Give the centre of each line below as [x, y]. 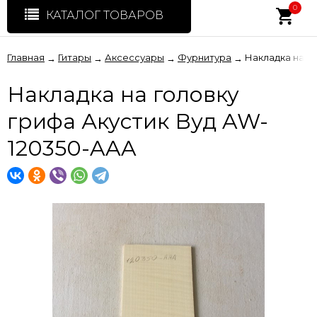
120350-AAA [72, 148]
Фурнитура [204, 57]
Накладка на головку [123, 94]
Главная [26, 57]
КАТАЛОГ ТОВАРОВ [105, 15]
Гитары [75, 57]
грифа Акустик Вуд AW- [138, 121]
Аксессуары [134, 57]
